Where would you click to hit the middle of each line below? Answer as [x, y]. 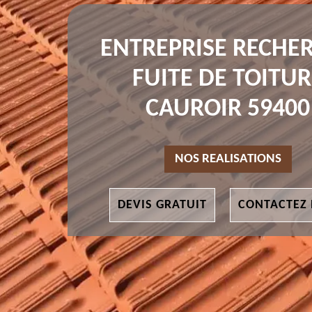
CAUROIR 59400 [228, 110]
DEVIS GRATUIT [162, 205]
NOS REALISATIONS [228, 159]
